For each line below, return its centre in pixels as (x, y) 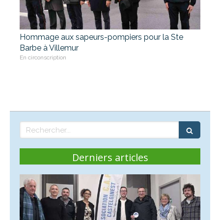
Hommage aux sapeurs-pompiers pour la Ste (101, 37)
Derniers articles (110, 158)
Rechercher (41, 126)
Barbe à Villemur (49, 48)
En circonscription (43, 58)
